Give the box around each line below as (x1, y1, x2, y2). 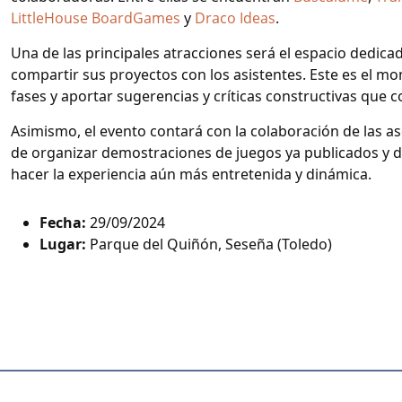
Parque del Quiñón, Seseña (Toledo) (90, 234, 332, 254)
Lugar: (39, 234, 90, 254)
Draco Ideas (195, 8, 275, 28)
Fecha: (39, 213, 90, 232)
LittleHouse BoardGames (11, 8, 180, 28)
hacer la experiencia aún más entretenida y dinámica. (11, 164, 371, 184)
